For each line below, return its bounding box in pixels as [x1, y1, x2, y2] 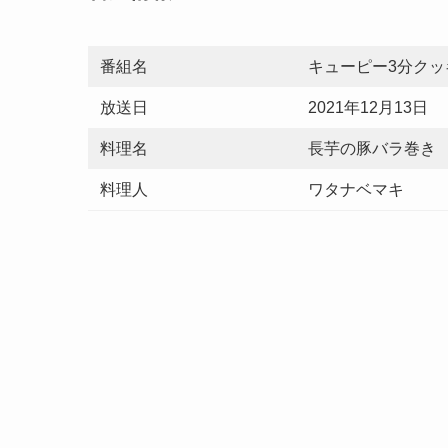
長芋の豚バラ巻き [308, 140, 436, 158]
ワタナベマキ [308, 181, 404, 199]
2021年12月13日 [308, 99, 428, 117]
